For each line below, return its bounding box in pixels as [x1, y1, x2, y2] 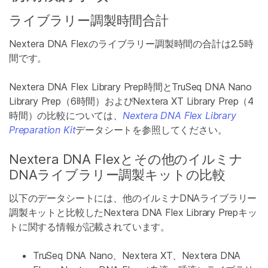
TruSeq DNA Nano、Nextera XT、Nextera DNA [33, 249, 241, 261]
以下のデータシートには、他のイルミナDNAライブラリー [9, 192, 257, 204]
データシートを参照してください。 [75, 124, 227, 136]
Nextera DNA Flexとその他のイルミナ [9, 151, 243, 167]
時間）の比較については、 [9, 109, 123, 121]
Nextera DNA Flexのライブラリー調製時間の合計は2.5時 [9, 38, 254, 50]
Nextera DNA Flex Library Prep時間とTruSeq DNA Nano [9, 81, 252, 93]
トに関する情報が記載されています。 [9, 221, 170, 233]
